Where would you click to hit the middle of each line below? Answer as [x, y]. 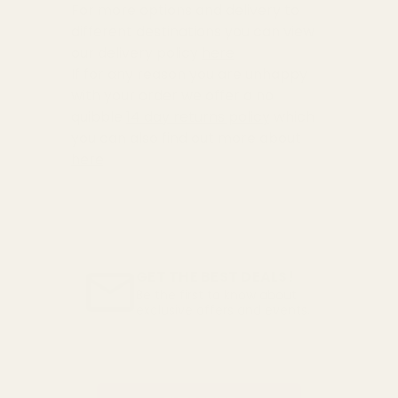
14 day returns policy [198, 116]
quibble [98, 116]
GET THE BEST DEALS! [215, 276]
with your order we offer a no [172, 95]
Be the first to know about [216, 295]
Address [42, 345]
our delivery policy [136, 52]
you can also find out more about [186, 138]
